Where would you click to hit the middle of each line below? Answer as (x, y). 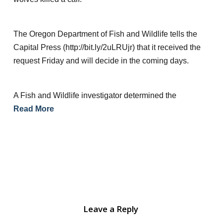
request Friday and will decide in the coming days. (101, 61)
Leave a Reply (111, 209)
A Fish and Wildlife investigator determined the (95, 95)
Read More (33, 109)
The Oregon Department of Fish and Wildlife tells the (105, 34)
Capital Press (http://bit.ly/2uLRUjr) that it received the (107, 47)
